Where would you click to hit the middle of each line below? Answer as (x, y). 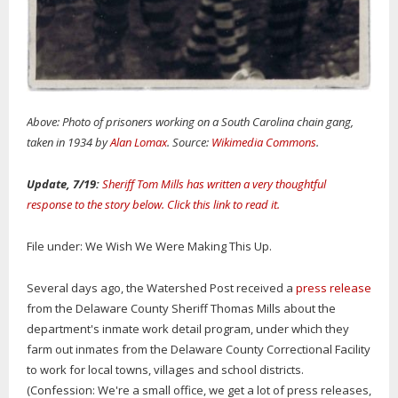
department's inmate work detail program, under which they (188, 329)
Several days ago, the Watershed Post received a (161, 288)
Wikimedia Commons (264, 143)
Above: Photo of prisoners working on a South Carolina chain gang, (190, 122)
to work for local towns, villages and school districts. (165, 370)
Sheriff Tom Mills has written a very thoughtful (214, 184)
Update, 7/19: (63, 184)
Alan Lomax (139, 143)
